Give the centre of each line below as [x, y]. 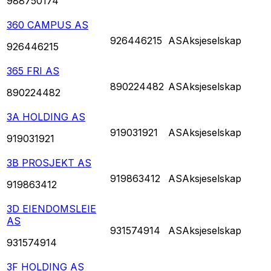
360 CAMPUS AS [47, 24]
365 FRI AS [33, 70]
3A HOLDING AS [46, 116]
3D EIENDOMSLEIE [51, 208]
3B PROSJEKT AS [49, 162]
